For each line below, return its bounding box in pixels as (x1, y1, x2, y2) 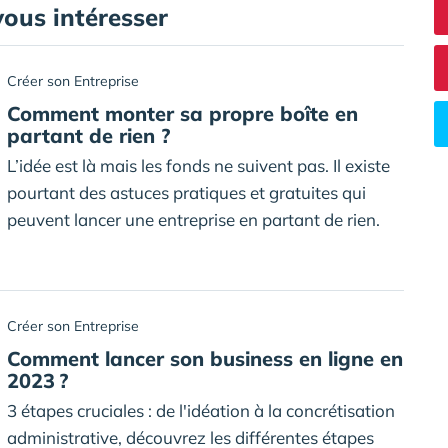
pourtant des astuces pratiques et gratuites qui (7, 182, 366, 203)
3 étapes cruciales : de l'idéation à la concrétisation (7, 400, 395, 421)
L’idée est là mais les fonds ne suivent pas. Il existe (7, 155, 390, 176)
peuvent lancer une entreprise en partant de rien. (7, 209, 380, 230)
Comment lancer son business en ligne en (7, 346, 403, 371)
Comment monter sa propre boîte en (7, 101, 358, 126)
